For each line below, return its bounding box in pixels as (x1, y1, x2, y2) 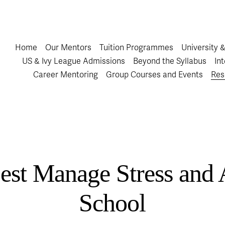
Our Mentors (45, 42, 91, 53)
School (79, 189, 146, 217)
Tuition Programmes (99, 42, 174, 53)
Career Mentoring (33, 69, 98, 80)
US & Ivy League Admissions (22, 56, 125, 66)
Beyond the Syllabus (133, 56, 207, 66)
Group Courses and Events (105, 69, 203, 80)
